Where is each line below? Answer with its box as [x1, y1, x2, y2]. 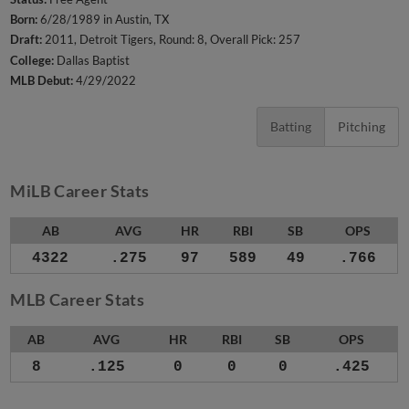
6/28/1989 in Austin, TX [37, 12, 170, 27]
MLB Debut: [10, 72, 74, 88]
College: [10, 52, 55, 68]
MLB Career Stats [10, 289, 145, 310]
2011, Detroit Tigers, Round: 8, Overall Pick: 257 [42, 32, 301, 47]
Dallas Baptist [54, 52, 131, 68]
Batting [269, 119, 311, 135]
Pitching [337, 119, 385, 135]
